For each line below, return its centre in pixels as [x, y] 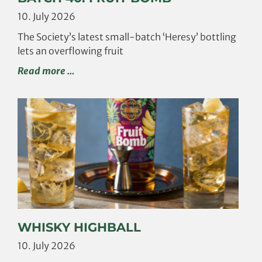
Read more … [46, 70]
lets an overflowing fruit [70, 51]
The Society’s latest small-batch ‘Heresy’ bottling [127, 37]
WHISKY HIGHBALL [79, 227]
